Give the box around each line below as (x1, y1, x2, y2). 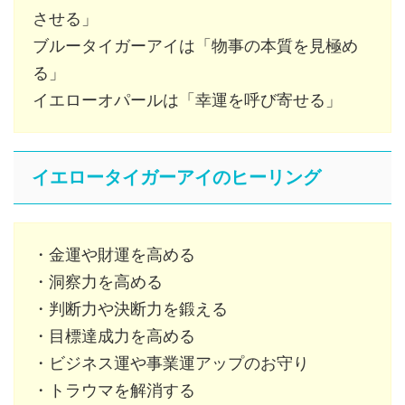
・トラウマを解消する (33, 380, 195, 400)
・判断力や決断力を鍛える (33, 298, 228, 318)
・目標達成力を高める (33, 325, 195, 345)
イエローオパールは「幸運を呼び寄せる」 (33, 89, 342, 109)
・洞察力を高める (33, 271, 163, 291)
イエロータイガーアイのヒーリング (32, 166, 321, 187)
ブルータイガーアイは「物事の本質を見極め (33, 35, 358, 55)
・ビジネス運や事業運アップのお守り (33, 353, 309, 372)
